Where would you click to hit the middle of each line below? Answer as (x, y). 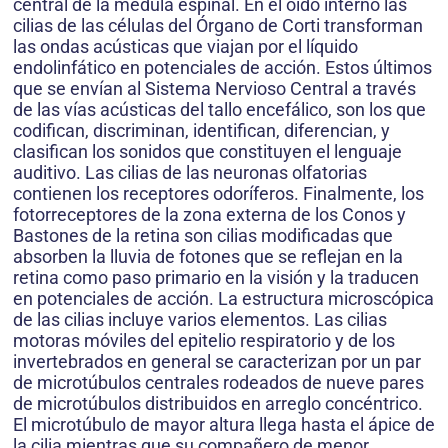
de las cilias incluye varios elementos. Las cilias (200, 320)
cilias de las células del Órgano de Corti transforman (218, 26)
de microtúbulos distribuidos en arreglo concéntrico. (218, 404)
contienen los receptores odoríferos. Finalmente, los (218, 194)
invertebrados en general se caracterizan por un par (217, 362)
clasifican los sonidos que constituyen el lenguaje (207, 152)
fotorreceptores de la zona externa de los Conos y (209, 215)
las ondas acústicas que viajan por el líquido (185, 47)
